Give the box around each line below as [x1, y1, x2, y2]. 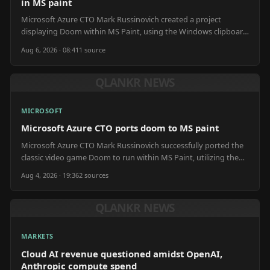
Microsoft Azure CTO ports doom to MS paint [21, 122, 219, 134]
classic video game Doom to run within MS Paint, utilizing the [21, 151, 239, 163]
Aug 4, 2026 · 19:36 [21, 171, 79, 180]
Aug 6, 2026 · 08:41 [21, 45, 79, 54]
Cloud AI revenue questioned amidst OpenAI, [21, 247, 222, 260]
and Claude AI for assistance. [21, 38, 123, 49]
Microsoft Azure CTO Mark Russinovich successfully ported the [21, 139, 243, 151]
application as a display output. [21, 163, 133, 175]
